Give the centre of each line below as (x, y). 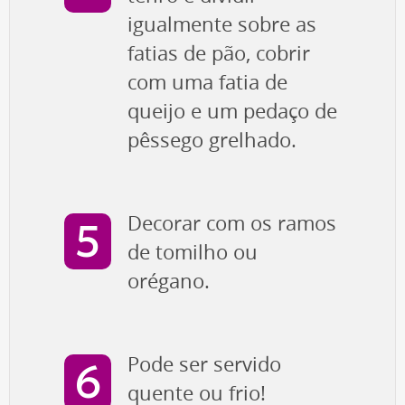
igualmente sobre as (222, 25)
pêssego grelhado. (212, 141)
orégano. (169, 282)
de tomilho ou (193, 253)
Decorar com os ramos (232, 224)
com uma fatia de (207, 83)
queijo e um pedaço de (232, 112)
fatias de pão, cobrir (219, 54)
